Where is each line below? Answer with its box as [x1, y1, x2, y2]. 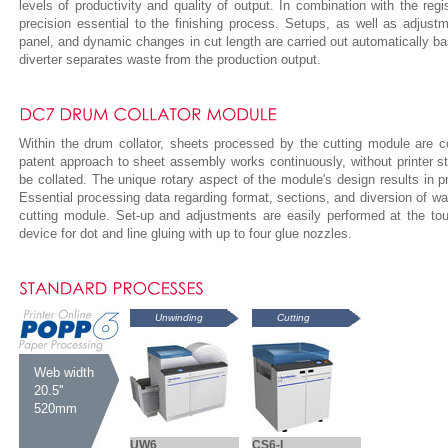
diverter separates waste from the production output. [19, 52, 321, 67]
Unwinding [155, 312, 203, 323]
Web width [34, 365, 94, 380]
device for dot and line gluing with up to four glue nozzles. [19, 226, 352, 241]
